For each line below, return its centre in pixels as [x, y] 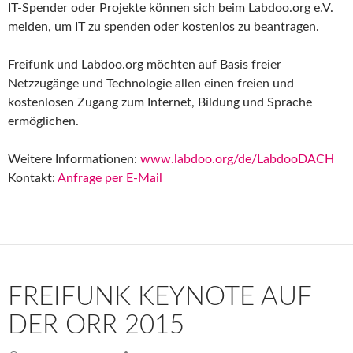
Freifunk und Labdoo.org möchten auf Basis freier [145, 64]
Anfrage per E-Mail [110, 178]
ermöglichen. [43, 121]
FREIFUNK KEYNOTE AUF [160, 296]
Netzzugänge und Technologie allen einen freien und [151, 83]
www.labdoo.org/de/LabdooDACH [237, 159]
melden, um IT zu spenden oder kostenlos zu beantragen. [163, 26]
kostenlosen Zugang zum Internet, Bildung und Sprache [160, 102]
